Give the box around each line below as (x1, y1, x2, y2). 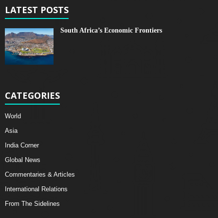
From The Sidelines (5, 200, 60, 207)
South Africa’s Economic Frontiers (60, 26, 162, 34)
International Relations (5, 185, 68, 193)
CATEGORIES (5, 89, 60, 101)
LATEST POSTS (5, 3, 69, 16)
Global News (5, 156, 40, 163)
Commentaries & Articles (5, 170, 75, 178)
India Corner (5, 141, 39, 149)
